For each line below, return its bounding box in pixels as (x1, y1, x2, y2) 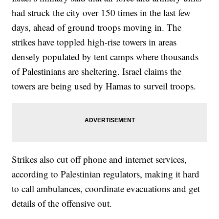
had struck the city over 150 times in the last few (12, 6, 191, 19)
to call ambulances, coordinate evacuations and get (12, 182, 200, 195)
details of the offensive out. (12, 197, 112, 210)
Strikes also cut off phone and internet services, (12, 153, 187, 166)
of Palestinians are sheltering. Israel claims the (12, 65, 182, 78)
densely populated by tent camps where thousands (12, 50, 199, 63)
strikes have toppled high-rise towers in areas (12, 36, 177, 48)
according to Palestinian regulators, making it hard (12, 168, 200, 180)
